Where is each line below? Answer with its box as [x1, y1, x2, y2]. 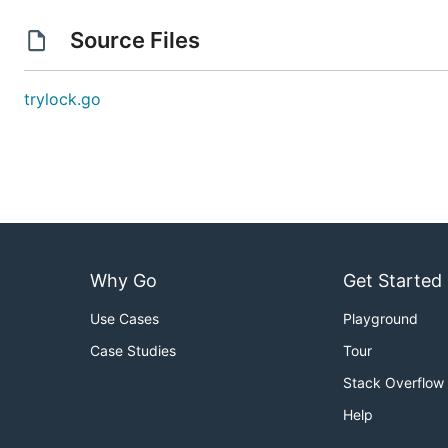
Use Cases [90, 310, 159, 328]
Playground [343, 310, 418, 328]
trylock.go [24, 89, 101, 109]
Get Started [343, 270, 442, 292]
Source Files [64, 27, 205, 53]
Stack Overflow [343, 374, 444, 392]
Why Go [90, 270, 157, 292]
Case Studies [90, 342, 176, 360]
